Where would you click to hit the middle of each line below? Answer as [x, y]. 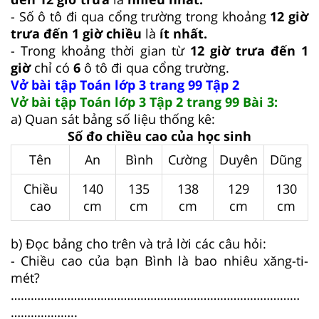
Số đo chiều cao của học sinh [159, 136]
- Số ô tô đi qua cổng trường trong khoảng [141, 16]
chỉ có [54, 67]
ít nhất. [183, 33]
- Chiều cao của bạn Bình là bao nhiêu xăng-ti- [159, 260]
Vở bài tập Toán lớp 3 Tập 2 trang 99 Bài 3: [144, 101]
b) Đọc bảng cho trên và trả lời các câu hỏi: [138, 243]
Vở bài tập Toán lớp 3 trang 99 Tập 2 [125, 84]
